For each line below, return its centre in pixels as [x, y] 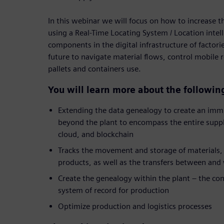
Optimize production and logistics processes [135, 206]
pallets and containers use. [94, 69]
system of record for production [113, 190]
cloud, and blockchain [96, 134]
